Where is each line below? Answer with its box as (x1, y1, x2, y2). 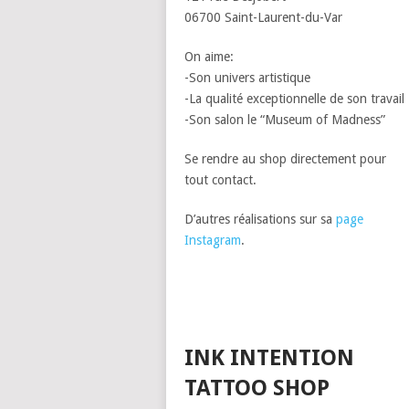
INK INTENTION (184, 344, 354, 371)
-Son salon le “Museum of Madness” (184, 111, 385, 127)
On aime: (184, 48, 234, 64)
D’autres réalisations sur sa (184, 211, 336, 226)
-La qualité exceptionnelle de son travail (184, 90, 404, 106)
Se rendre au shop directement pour (184, 151, 386, 166)
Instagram (184, 232, 241, 247)
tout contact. (184, 172, 257, 187)
